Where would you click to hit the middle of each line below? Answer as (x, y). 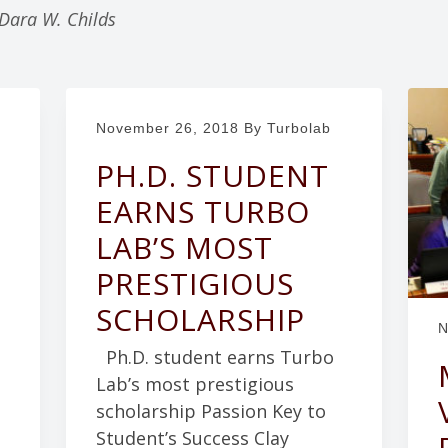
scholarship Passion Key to (210, 411)
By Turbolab (284, 127)
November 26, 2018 (167, 127)
